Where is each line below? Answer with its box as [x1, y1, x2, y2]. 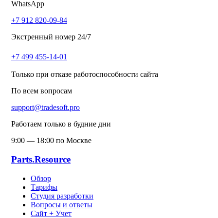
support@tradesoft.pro [11, 103, 80, 112]
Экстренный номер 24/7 [11, 33, 91, 41]
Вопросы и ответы [31, 200, 92, 209]
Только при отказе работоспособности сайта [11, 70, 158, 79]
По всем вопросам [11, 87, 72, 95]
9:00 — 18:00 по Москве [11, 136, 91, 145]
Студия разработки [31, 191, 93, 200]
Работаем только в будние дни [11, 120, 111, 128]
